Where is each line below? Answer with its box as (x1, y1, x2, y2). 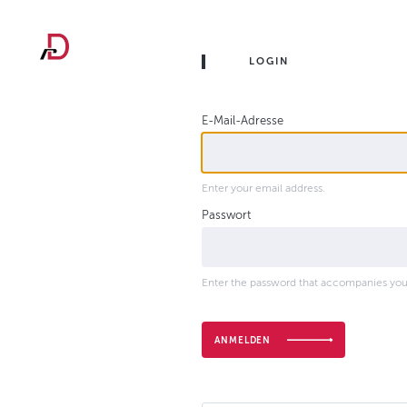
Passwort (202, 209, 251, 222)
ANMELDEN (214, 335, 272, 345)
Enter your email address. (202, 182, 325, 194)
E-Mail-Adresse (202, 114, 283, 127)
